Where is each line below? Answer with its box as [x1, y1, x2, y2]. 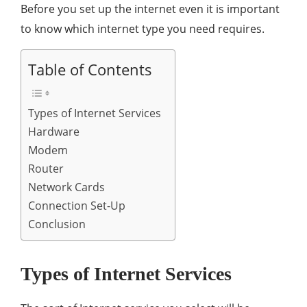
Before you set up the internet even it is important [21, 1, 280, 17]
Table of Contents [28, 60, 152, 80]
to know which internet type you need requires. [21, 21, 265, 37]
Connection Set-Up [28, 198, 125, 214]
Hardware [28, 124, 79, 140]
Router [28, 161, 64, 177]
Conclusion [28, 217, 86, 232]
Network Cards [28, 180, 105, 195]
